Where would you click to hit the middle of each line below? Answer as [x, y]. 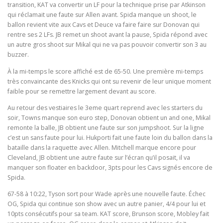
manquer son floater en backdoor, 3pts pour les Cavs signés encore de [110, 167]
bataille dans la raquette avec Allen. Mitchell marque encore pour [102, 147]
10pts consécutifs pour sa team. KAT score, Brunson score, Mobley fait [108, 214]
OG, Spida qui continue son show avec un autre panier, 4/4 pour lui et [107, 204]
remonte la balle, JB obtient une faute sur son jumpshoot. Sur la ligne [106, 127]
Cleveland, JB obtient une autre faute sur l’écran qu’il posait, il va [99, 157]
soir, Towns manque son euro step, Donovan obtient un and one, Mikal [109, 117]
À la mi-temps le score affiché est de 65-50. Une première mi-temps [105, 71]
